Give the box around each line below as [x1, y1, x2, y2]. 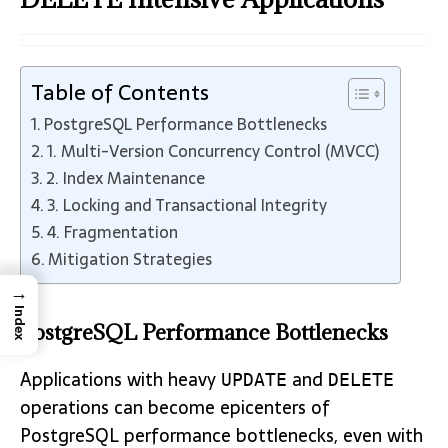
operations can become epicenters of [20, 393, 330, 422]
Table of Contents [31, 75, 209, 110]
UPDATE [221, 369, 287, 390]
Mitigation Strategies [48, 246, 213, 272]
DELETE [328, 369, 394, 390]
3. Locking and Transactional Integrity [47, 192, 328, 218]
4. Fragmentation [47, 219, 179, 245]
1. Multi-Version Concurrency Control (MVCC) [47, 138, 380, 164]
